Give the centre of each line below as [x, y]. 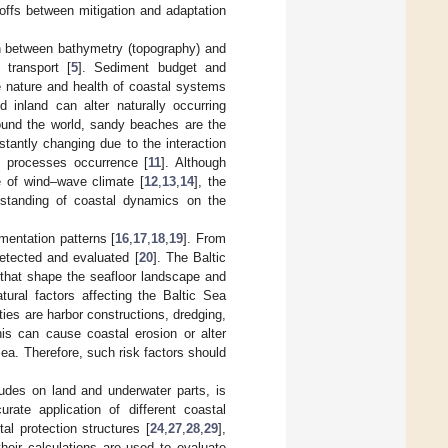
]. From [205, 238]
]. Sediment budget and [152, 67]
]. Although [194, 162]
